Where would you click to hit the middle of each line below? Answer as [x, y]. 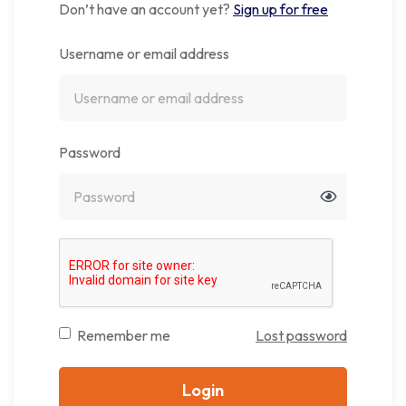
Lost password [301, 335]
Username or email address [144, 53]
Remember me [124, 335]
